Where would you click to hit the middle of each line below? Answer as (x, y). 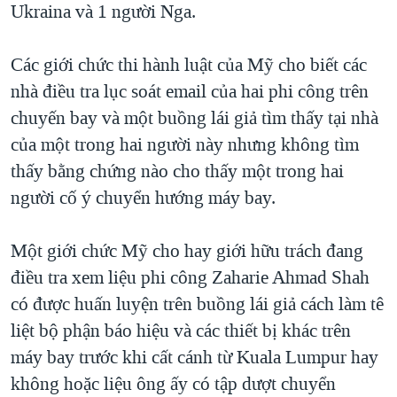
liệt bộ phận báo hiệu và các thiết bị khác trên (181, 331)
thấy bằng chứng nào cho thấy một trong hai (177, 171)
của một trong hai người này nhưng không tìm (185, 145)
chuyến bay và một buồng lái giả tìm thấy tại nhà (195, 118)
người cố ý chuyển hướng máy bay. (143, 198)
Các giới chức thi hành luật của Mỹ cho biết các (189, 65)
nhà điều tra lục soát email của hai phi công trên (190, 92)
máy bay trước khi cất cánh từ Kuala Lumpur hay (195, 358)
